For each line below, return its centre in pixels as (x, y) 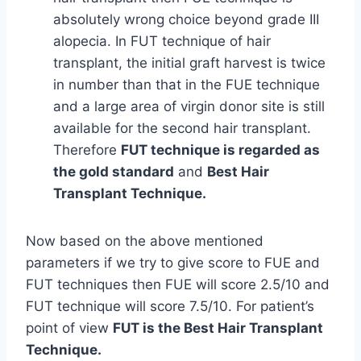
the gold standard (114, 172)
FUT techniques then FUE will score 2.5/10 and (178, 284)
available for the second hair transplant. (182, 128)
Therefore (87, 150)
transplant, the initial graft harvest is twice (189, 63)
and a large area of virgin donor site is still (189, 106)
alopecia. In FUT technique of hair (162, 41)
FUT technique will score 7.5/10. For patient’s (170, 306)
